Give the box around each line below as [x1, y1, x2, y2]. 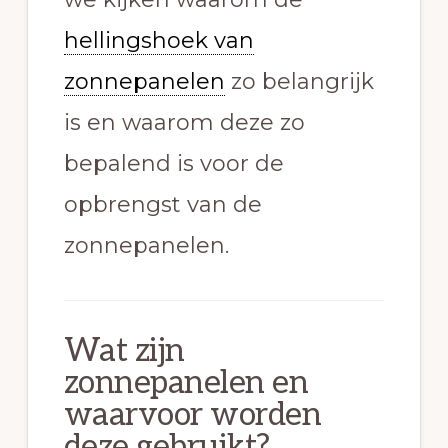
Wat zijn [63, 332, 185, 371]
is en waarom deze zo [63, 109, 305, 137]
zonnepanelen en [63, 364, 309, 403]
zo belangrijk [224, 68, 374, 96]
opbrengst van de [63, 191, 262, 219]
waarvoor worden [63, 396, 322, 435]
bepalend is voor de [63, 150, 284, 178]
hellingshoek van [63, 27, 254, 55]
